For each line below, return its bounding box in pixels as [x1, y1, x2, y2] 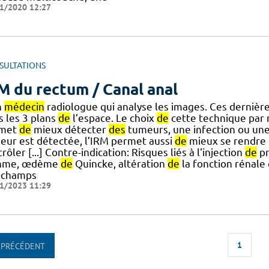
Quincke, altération [72, 157, 168, 169]
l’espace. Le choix [70, 112, 157, 124]
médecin [4, 100, 44, 112]
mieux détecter [31, 123, 109, 135]
